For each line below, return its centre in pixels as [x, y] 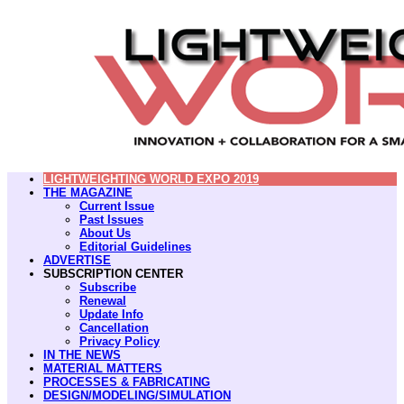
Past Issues [111, 219]
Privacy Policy [119, 341]
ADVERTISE [77, 260]
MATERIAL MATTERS [103, 368]
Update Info [111, 314]
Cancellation [114, 327]
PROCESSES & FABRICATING [127, 381]
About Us [105, 233]
